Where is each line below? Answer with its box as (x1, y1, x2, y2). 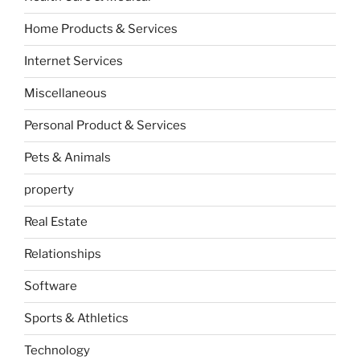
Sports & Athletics (24, 311, 129, 326)
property (24, 182, 74, 198)
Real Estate (24, 215, 88, 230)
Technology (24, 343, 90, 358)
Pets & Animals (24, 150, 111, 166)
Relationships (24, 247, 101, 262)
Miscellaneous (24, 86, 107, 101)
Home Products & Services (24, 22, 178, 37)
